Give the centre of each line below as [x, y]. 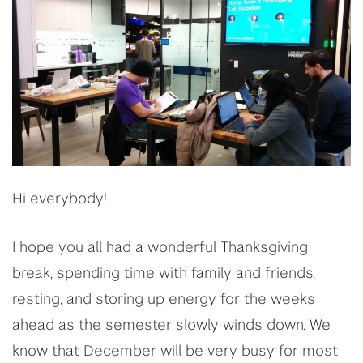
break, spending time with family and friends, [164, 274]
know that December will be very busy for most [175, 352]
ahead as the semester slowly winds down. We [171, 326]
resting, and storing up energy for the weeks [164, 300]
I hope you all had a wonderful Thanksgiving [160, 248]
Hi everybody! [60, 200]
